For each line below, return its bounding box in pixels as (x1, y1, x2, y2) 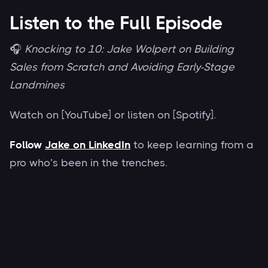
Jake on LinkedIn (45, 138, 130, 151)
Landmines (10, 78, 65, 91)
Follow (10, 138, 45, 151)
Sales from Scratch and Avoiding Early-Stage (10, 60, 234, 73)
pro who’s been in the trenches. (10, 156, 167, 169)
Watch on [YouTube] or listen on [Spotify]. (10, 108, 216, 121)
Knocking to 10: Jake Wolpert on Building (25, 42, 234, 55)
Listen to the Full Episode (10, 12, 223, 33)
